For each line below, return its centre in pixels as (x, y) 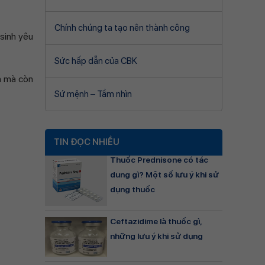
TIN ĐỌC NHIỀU (87, 142)
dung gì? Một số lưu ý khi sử (164, 174)
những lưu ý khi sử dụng (156, 236)
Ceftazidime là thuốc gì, (156, 222)
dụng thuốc (132, 189)
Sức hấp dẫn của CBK (96, 61)
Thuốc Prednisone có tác (159, 160)
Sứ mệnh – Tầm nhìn (93, 94)
